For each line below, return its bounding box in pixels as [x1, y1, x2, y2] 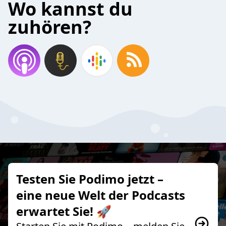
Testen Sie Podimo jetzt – [16, 170, 163, 187]
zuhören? [8, 15, 91, 39]
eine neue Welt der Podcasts [16, 186, 185, 203]
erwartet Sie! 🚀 [16, 202, 111, 219]
